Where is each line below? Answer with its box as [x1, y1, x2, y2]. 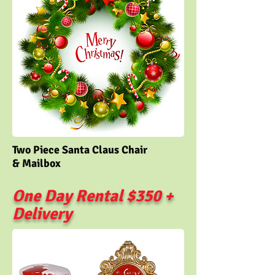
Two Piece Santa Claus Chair [12, 143, 147, 157]
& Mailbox [12, 157, 61, 170]
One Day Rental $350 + [12, 186, 173, 206]
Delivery [12, 204, 72, 224]
